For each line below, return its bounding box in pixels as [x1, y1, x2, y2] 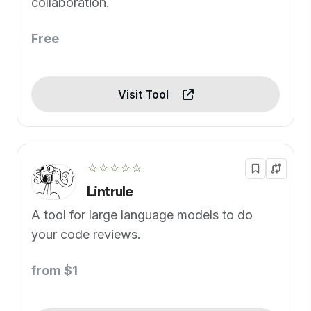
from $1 [31, 263, 78, 278]
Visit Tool [117, 87, 171, 101]
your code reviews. [31, 227, 141, 242]
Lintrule [87, 183, 133, 200]
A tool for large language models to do [31, 208, 253, 222]
